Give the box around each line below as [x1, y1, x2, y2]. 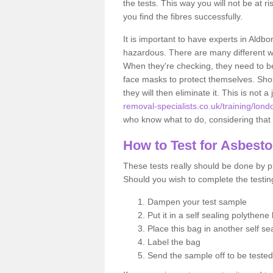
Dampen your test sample [147, 196, 247, 207]
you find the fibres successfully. [123, 11, 243, 21]
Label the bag [147, 236, 200, 247]
